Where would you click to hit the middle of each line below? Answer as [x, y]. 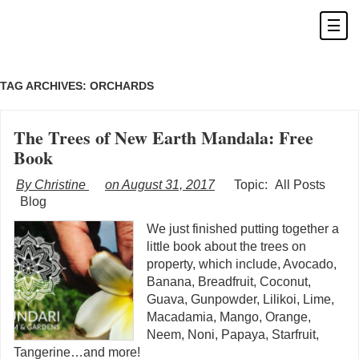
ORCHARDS [122, 86]
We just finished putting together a [243, 229]
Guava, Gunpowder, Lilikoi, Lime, [240, 299]
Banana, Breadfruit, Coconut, [229, 282]
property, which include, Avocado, [242, 264]
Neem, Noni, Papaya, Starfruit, [233, 335]
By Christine [52, 185]
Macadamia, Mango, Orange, [229, 317]
